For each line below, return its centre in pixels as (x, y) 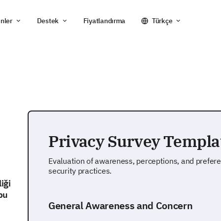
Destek (48, 21)
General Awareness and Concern (121, 205)
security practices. (80, 171)
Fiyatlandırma (104, 21)
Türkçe (162, 21)
